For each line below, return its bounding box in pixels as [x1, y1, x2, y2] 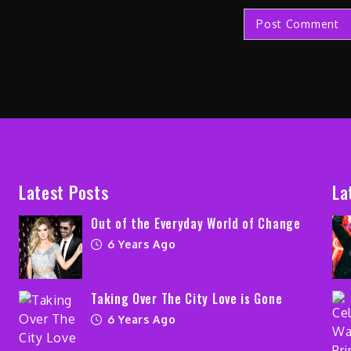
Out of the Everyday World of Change [91, 214, 301, 233]
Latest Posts [18, 179, 109, 205]
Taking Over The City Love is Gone [91, 289, 283, 309]
